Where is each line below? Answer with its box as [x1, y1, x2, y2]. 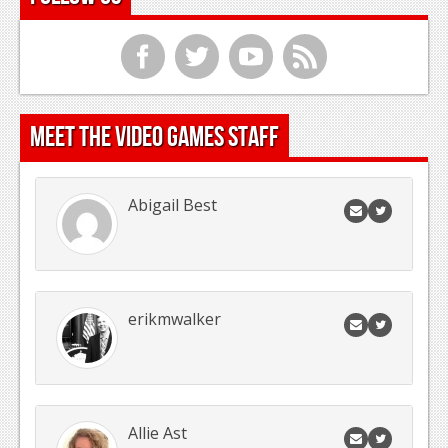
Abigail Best [128, 194, 217, 217]
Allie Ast [128, 422, 187, 445]
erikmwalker [128, 308, 221, 331]
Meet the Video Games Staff [30, 121, 279, 155]
